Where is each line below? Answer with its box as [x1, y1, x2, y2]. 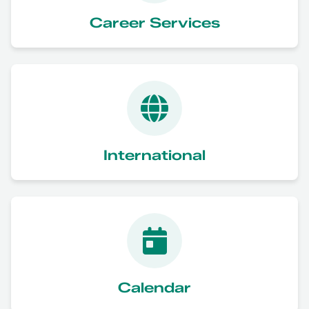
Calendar [118, 279, 191, 296]
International [103, 146, 206, 163]
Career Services [89, 14, 220, 31]
